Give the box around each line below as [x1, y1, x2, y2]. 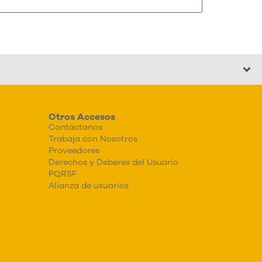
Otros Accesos [49, 110, 116, 123]
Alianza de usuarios [49, 180, 129, 191]
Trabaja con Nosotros [49, 133, 138, 144]
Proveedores [49, 144, 100, 156]
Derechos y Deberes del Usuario [49, 156, 179, 168]
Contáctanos [49, 121, 103, 133]
